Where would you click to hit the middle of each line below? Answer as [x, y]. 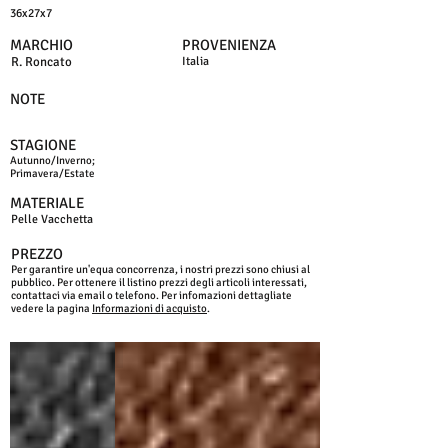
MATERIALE [47, 203]
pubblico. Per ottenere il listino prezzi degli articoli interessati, [159, 282]
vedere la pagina [51, 308]
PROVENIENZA [229, 45]
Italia [195, 61]
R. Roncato [41, 62]
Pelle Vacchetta [52, 219]
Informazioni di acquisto [149, 308]
